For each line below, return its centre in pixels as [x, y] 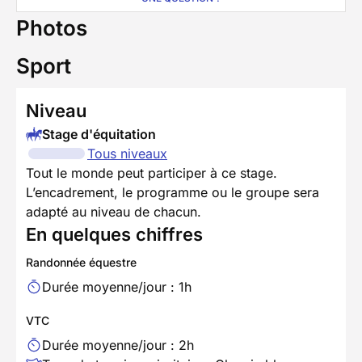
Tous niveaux [127, 153]
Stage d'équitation [99, 134]
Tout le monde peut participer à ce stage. [152, 173]
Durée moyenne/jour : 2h [118, 345]
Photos [52, 27]
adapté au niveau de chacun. [114, 211]
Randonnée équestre [81, 262]
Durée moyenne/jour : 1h [117, 286]
